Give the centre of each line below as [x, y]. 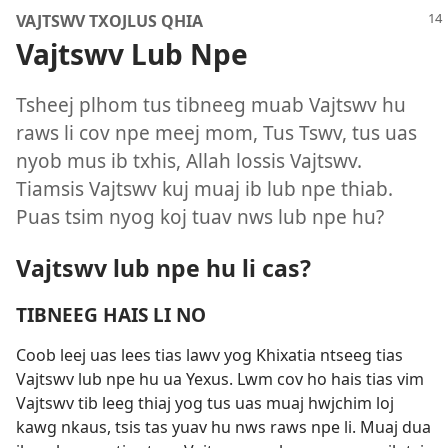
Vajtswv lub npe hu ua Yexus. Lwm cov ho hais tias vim [220, 378]
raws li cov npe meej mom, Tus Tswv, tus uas [216, 133]
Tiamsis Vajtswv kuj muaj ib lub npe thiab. [204, 189]
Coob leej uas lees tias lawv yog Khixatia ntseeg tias [209, 354]
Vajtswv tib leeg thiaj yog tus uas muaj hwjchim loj [205, 402]
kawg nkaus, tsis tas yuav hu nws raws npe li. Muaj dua [223, 426]
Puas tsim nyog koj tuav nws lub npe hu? [200, 217]
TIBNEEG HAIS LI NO [111, 314]
